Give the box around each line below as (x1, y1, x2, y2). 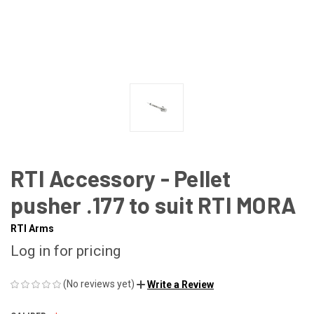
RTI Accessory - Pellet (11, 164, 231, 191)
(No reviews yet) (63, 278, 135, 289)
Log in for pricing (11, 242, 121, 259)
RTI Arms (11, 222, 54, 234)
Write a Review (147, 278, 214, 290)
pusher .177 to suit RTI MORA (11, 191, 296, 218)
